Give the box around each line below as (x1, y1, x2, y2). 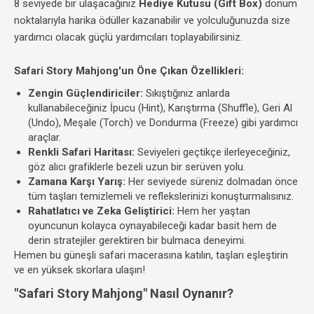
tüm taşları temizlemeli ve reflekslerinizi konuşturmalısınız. (28, 190, 294, 203)
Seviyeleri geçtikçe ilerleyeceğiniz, (135, 146, 290, 158)
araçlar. (28, 131, 61, 144)
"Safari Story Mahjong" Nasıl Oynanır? (14, 286, 233, 301)
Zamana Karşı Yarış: (28, 175, 125, 188)
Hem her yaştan (175, 205, 250, 217)
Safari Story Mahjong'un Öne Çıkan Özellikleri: (14, 64, 244, 77)
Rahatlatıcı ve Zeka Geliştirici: (28, 205, 175, 217)
